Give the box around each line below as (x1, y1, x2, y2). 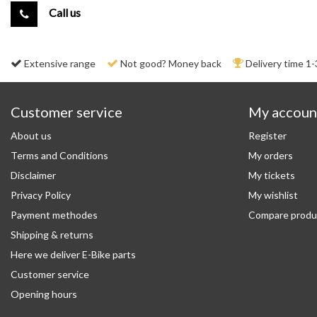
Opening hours (11, 288, 77, 300)
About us (11, 129, 52, 142)
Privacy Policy (11, 189, 71, 201)
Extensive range (24, 57, 96, 69)
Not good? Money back (120, 57, 221, 69)
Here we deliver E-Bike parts (11, 248, 136, 260)
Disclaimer (11, 169, 56, 181)
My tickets (248, 169, 295, 181)
